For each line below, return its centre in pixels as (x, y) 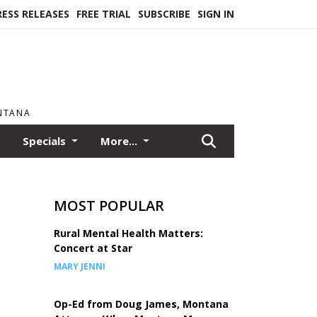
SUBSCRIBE (164, 14)
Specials (46, 141)
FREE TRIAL (104, 14)
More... (120, 141)
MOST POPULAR (109, 206)
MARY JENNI (80, 267)
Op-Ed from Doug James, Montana (141, 304)
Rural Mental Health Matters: (128, 234)
